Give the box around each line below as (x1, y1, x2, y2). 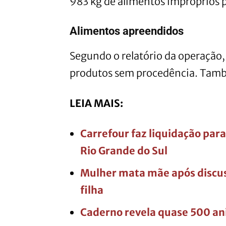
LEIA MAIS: (70, 96, 123, 109)
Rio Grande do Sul (80, 144, 167, 157)
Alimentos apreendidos (70, 24, 184, 37)
